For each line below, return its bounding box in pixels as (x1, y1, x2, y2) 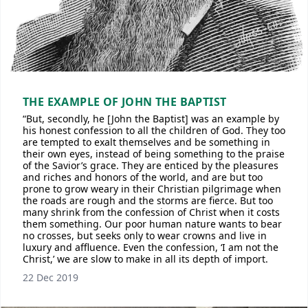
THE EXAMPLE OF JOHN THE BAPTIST (23, 94, 227, 109)
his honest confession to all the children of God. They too (23, 124, 285, 137)
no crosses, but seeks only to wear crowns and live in (23, 229, 267, 242)
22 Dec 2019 (23, 271, 78, 284)
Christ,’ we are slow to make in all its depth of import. (23, 252, 268, 265)
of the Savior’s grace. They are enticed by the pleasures (23, 159, 278, 172)
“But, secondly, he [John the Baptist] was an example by (23, 112, 279, 125)
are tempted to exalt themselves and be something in (23, 135, 270, 148)
